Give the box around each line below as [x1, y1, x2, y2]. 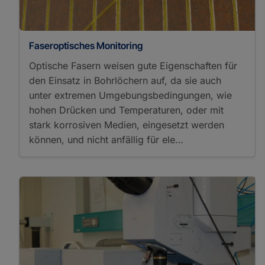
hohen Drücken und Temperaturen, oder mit [29, 104, 224, 116]
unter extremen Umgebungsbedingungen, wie [29, 89, 232, 101]
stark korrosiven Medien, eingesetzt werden [29, 118, 224, 131]
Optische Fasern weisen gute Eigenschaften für [29, 59, 237, 72]
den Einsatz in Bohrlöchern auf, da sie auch [29, 74, 221, 86]
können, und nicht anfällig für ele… [29, 133, 183, 146]
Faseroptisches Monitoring [29, 39, 143, 51]
